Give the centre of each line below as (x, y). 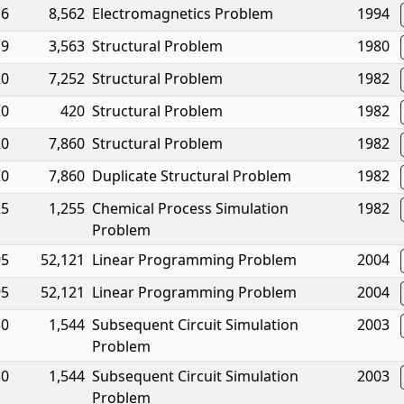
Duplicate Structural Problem (192, 176)
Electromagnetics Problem (183, 14)
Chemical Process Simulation (190, 208)
